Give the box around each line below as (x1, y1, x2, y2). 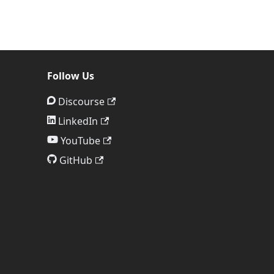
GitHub (59, 154, 92, 167)
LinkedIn (58, 114, 98, 128)
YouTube (61, 134, 100, 147)
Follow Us (47, 69, 94, 83)
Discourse (58, 95, 105, 108)
